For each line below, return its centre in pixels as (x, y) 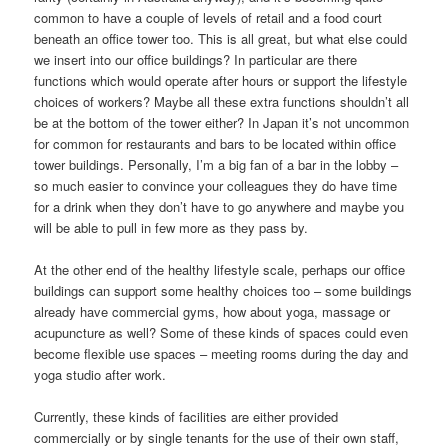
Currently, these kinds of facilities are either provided (186, 417)
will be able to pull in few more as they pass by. (171, 228)
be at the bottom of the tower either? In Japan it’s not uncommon (222, 123)
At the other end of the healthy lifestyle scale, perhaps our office (220, 270)
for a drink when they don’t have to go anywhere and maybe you (219, 207)
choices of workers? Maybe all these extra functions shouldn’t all (222, 102)
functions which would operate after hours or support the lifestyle (221, 81)
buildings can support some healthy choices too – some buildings (223, 291)
